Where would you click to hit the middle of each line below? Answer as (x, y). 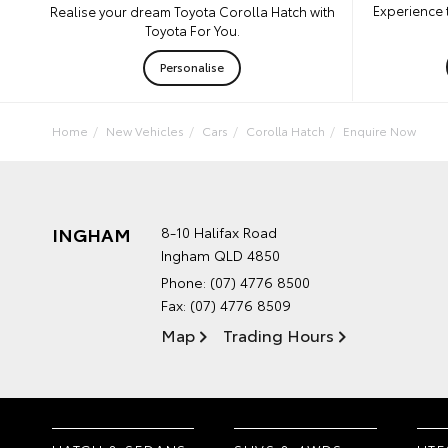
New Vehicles (145, 130)
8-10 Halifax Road (219, 231)
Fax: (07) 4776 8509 (226, 304)
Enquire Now (379, 130)
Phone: (185, 281)
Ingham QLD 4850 (220, 254)
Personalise (192, 66)
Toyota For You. (192, 29)
